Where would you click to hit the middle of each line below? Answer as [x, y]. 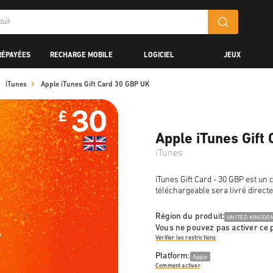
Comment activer [178, 266]
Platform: [173, 256]
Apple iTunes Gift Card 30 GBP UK [95, 85]
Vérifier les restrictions [186, 238]
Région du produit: [190, 217]
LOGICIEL [159, 55]
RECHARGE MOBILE [81, 55]
